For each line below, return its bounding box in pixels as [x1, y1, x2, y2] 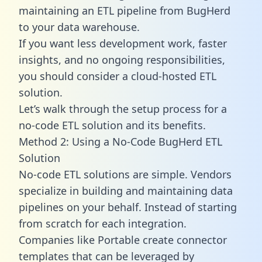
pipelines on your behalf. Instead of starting [19, 199, 237, 214]
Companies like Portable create [19, 232, 177, 247]
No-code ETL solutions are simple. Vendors [19, 167, 232, 181]
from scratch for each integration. [19, 216, 187, 230]
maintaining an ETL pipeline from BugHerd [19, 3, 230, 18]
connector [177, 232, 227, 247]
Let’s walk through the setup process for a [19, 101, 227, 116]
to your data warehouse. [19, 19, 140, 34]
